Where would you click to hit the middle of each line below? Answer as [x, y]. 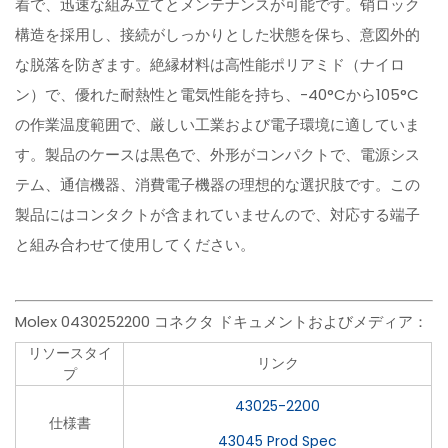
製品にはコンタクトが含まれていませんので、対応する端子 [218, 215]
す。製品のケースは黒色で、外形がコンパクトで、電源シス [218, 155]
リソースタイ [69, 353]
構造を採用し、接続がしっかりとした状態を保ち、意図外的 [218, 35]
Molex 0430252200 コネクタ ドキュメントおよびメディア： [222, 322]
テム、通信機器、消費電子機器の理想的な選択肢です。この [218, 185]
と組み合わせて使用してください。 [135, 245]
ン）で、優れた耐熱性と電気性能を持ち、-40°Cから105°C [217, 95]
